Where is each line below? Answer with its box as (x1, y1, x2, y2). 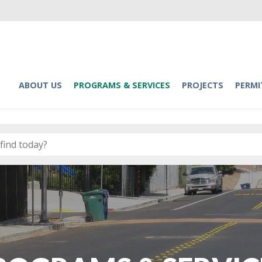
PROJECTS (181, 80, 223, 91)
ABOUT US (18, 80, 62, 91)
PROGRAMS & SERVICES (73, 80, 170, 91)
